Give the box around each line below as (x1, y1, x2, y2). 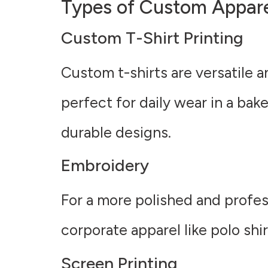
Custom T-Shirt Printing (61, 27, 243, 48)
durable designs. (61, 123, 171, 141)
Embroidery (61, 155, 149, 176)
